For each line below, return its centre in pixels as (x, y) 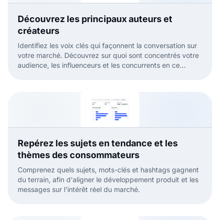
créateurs (39, 31)
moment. (32, 75)
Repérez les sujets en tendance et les (98, 143)
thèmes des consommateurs (79, 155)
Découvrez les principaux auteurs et (95, 19)
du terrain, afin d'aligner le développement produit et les (108, 180)
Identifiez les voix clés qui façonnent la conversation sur (107, 46)
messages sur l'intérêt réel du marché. (79, 190)
